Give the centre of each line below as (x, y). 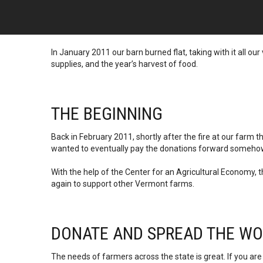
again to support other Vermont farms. (123, 184)
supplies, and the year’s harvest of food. (124, 64)
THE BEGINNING (107, 114)
